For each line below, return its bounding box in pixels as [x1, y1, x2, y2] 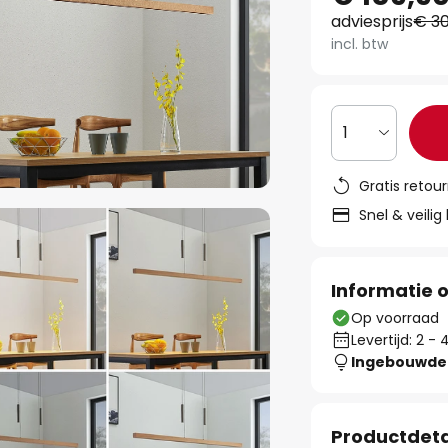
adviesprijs [331, 10, 414, 33]
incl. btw [331, 34, 389, 54]
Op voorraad [351, 308, 440, 328]
